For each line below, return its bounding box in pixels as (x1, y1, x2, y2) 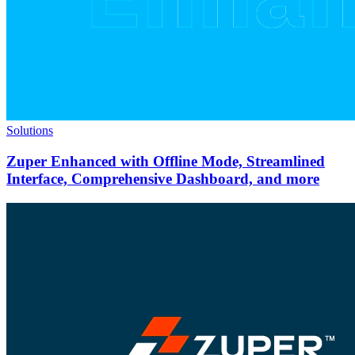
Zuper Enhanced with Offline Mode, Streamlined (6, 152, 325, 170)
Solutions (6, 124, 53, 138)
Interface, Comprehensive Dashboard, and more (6, 170, 319, 187)
